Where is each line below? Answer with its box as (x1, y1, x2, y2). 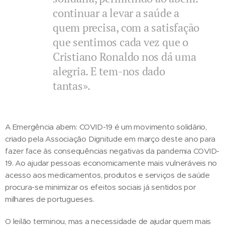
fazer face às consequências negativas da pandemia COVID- (5, 146, 220, 156)
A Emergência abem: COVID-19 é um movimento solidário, (5, 122, 207, 132)
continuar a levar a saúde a (53, 5, 179, 20)
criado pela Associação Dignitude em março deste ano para (5, 134, 216, 144)
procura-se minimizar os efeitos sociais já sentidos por (5, 182, 196, 192)
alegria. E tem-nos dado (53, 63, 165, 78)
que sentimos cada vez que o (53, 34, 188, 49)
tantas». (53, 78, 91, 93)
